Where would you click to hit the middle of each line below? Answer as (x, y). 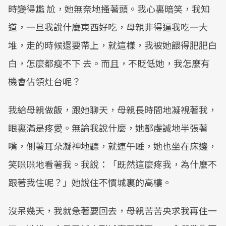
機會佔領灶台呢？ (44, 81)
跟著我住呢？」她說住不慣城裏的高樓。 (90, 182)
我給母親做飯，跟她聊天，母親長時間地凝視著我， (112, 109)
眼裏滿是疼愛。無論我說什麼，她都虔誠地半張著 (108, 128)
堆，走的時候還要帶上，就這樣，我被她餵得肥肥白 (112, 45)
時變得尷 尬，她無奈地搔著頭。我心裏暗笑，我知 (109, 9)
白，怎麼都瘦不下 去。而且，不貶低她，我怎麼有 (109, 63)
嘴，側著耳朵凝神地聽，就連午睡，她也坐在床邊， (112, 146)
